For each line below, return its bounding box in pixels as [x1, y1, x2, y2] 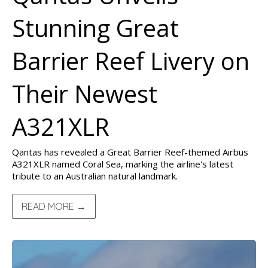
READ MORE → [22, 200, 86, 212]
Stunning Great [12, 11, 179, 44]
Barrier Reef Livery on [12, 44, 249, 77]
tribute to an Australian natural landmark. [12, 170, 178, 182]
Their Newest [12, 77, 157, 110]
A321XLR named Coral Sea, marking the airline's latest [12, 158, 233, 170]
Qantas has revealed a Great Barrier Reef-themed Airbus [12, 146, 248, 158]
